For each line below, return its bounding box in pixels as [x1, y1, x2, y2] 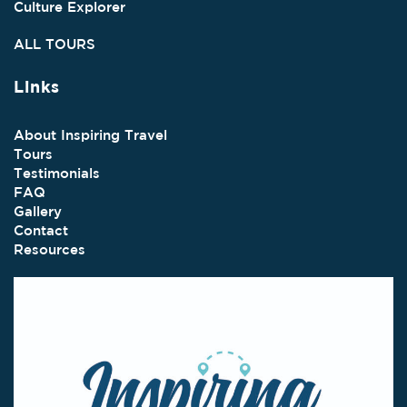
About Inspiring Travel [14, 127, 167, 144]
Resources [14, 242, 85, 258]
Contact [14, 223, 68, 239]
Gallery [14, 203, 62, 220]
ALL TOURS [14, 35, 95, 52]
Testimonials [14, 165, 100, 182]
